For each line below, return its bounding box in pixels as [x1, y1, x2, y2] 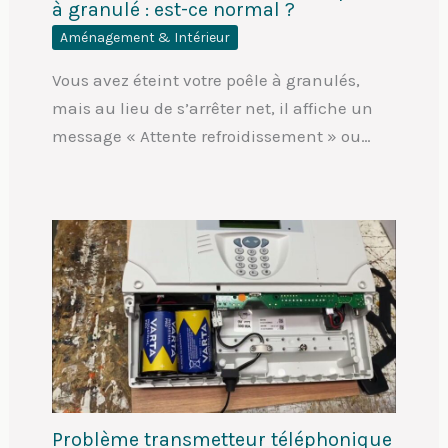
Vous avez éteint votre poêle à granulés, [51, 69, 360, 90]
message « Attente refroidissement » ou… [51, 125, 371, 146]
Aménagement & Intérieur [59, 28, 230, 46]
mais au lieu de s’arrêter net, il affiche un [51, 97, 373, 118]
